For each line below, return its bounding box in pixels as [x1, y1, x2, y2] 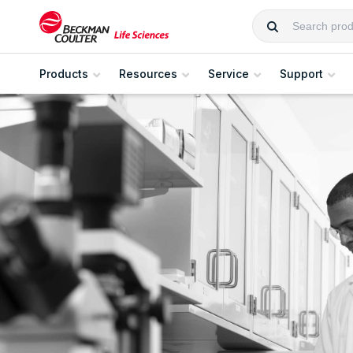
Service [208, 67, 249, 80]
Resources [119, 67, 177, 80]
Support [280, 67, 323, 80]
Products [39, 67, 88, 80]
